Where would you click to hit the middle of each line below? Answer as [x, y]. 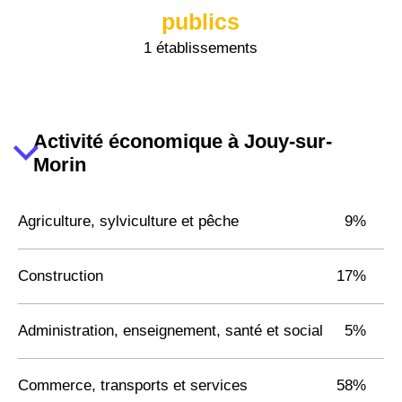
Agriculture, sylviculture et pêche [128, 221]
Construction [61, 275]
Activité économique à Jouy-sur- [182, 141]
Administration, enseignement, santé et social [170, 330]
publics [201, 21]
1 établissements [201, 48]
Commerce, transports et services [133, 385]
